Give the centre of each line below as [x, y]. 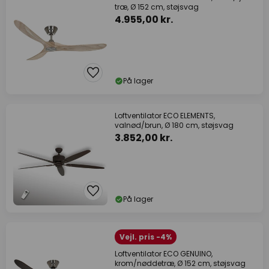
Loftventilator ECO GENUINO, [164, 254]
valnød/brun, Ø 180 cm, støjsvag [174, 125]
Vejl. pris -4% [146, 237]
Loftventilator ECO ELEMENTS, [165, 116]
